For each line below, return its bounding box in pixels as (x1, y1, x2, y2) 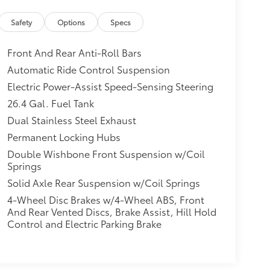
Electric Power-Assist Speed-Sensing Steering (7, 78, 213, 93)
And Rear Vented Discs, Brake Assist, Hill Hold (7, 204, 216, 218)
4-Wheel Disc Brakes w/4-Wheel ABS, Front (7, 192, 204, 206)
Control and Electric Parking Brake (7, 216, 162, 230)
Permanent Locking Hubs (7, 129, 121, 143)
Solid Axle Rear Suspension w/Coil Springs (7, 175, 200, 189)
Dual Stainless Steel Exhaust (7, 112, 136, 127)
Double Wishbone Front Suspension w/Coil (7, 146, 205, 160)
